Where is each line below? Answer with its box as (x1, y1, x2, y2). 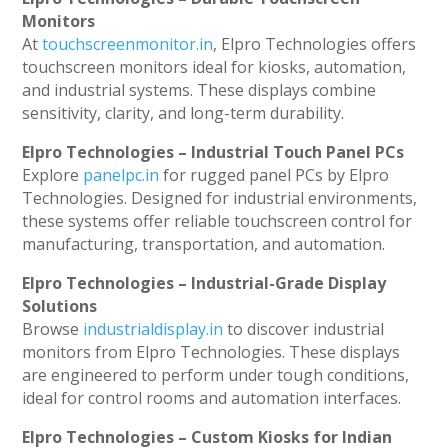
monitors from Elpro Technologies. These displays (22, 341, 401, 364)
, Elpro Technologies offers (213, 33, 417, 56)
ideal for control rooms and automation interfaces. (22, 387, 402, 410)
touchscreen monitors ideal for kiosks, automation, (22, 56, 407, 79)
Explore (22, 164, 84, 187)
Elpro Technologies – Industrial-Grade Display (22, 272, 387, 295)
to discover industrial (223, 318, 385, 341)
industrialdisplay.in (83, 318, 224, 341)
